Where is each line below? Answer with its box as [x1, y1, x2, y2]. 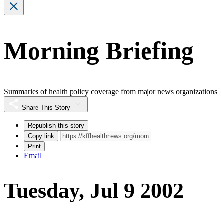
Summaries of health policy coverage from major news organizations [4, 87, 217, 96]
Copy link [28, 132, 54, 140]
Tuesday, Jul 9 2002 [4, 179, 184, 203]
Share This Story [22, 103, 70, 111]
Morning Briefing [4, 37, 194, 65]
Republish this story [28, 121, 84, 129]
